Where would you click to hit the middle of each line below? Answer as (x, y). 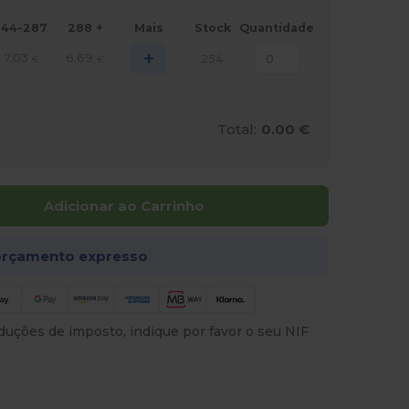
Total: (237, 130)
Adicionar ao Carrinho (124, 206)
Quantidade (276, 28)
